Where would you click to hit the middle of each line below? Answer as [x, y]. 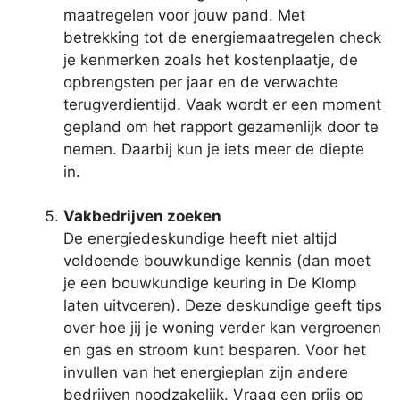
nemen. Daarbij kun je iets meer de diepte [214, 149]
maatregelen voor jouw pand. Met [184, 15]
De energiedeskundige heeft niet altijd [200, 239]
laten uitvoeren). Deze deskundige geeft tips [223, 306]
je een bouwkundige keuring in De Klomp [210, 283]
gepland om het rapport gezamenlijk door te [221, 126]
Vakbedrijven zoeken [142, 217]
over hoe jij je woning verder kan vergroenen [222, 328]
